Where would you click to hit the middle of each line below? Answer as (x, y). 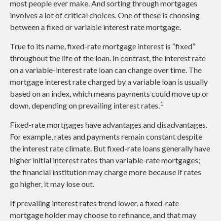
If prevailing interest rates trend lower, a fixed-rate (94, 203)
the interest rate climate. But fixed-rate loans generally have (110, 148)
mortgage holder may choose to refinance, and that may (103, 215)
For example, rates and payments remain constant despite (106, 137)
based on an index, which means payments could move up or (110, 94)
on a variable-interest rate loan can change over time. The (106, 70)
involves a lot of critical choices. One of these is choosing (105, 15)
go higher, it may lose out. (52, 184)
